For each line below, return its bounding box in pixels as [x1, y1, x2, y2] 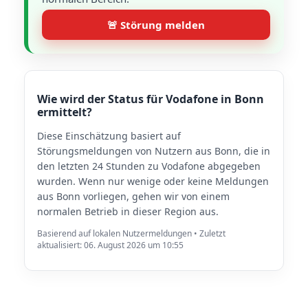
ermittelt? [37, 104, 92, 120]
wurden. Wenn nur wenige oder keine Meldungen [37, 175, 269, 188]
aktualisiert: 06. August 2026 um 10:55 [37, 239, 184, 251]
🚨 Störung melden [107, 18, 205, 32]
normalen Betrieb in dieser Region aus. [37, 205, 219, 218]
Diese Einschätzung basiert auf [37, 129, 181, 142]
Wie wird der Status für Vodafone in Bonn [37, 91, 264, 107]
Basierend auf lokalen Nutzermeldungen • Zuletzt [37, 228, 225, 239]
